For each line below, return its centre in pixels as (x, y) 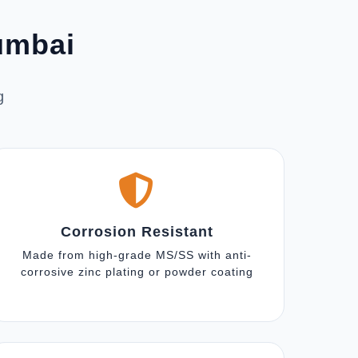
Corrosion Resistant (137, 232)
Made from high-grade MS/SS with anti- (137, 255)
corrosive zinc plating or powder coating (137, 272)
